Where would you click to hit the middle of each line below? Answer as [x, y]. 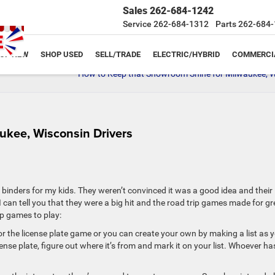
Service [137, 24]
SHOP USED [62, 54]
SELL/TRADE [118, 54]
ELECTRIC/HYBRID [186, 54]
